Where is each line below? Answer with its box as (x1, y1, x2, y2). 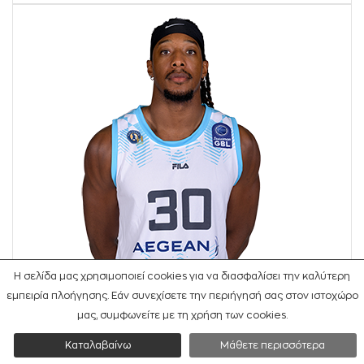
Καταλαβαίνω (64, 340, 131, 350)
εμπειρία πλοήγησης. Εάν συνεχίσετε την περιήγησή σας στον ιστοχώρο (6, 291, 358, 301)
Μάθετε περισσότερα (220, 340, 326, 350)
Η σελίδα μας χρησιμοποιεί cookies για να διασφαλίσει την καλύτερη (14, 271, 350, 281)
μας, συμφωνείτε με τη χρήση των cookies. (76, 310, 288, 320)
